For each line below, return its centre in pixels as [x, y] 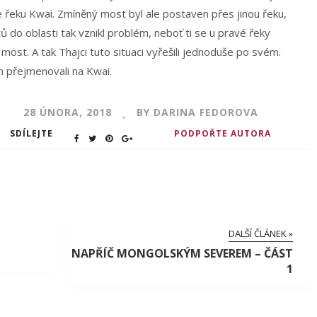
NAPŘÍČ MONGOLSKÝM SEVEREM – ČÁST [182, 253]
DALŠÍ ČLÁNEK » [261, 234]
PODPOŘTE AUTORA [222, 133]
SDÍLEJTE [31, 133]
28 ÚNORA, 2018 [68, 112]
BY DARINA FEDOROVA [197, 112]
